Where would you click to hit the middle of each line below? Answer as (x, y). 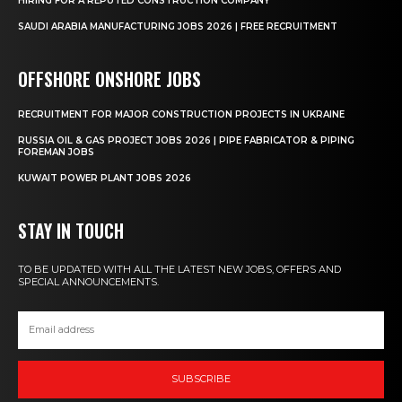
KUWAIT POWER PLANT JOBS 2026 (105, 178)
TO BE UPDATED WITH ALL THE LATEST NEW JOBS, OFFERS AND (179, 269)
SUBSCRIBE (201, 379)
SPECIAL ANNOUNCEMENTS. (88, 281)
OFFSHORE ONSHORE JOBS (109, 79)
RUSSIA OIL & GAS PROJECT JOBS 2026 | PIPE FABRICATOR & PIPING (186, 140)
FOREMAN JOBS (56, 152)
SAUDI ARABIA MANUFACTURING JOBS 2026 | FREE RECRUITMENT (178, 26)
